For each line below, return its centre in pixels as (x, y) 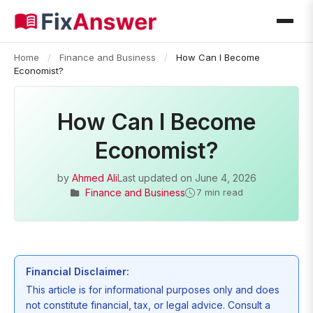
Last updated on (156, 178)
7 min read (220, 192)
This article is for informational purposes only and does (153, 290)
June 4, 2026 (225, 178)
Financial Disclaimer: (78, 271)
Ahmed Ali (94, 178)
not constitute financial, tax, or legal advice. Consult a (148, 305)
